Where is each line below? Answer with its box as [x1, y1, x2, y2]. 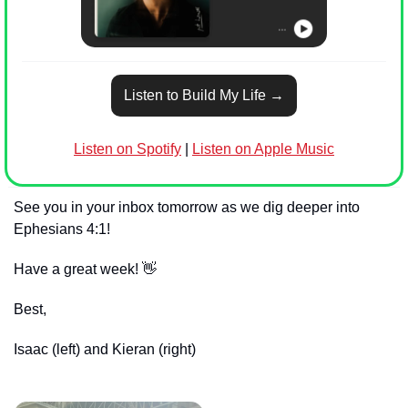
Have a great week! [14, 261, 142, 278]
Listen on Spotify [74, 141, 181, 158]
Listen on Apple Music [192, 141, 334, 158]
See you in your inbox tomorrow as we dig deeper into [14, 199, 360, 216]
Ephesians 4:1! [14, 221, 110, 238]
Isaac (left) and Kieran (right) [14, 342, 196, 358]
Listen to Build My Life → [124, 87, 284, 104]
